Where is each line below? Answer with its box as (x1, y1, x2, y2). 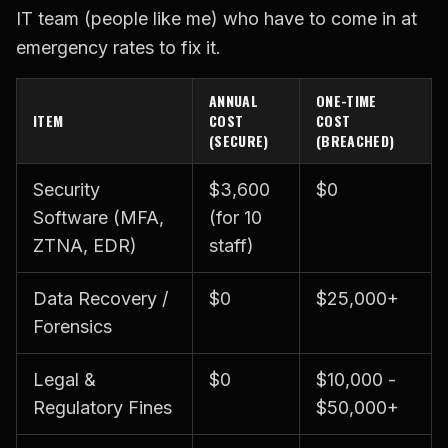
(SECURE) (209, 130, 269, 152)
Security (33, 179, 100, 201)
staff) (209, 235, 254, 257)
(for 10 (209, 207, 262, 229)
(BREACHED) (316, 130, 395, 152)
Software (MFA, (33, 207, 164, 229)
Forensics (33, 316, 112, 338)
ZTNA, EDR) (33, 235, 137, 257)
